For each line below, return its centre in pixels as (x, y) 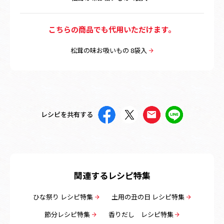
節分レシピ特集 (67, 214)
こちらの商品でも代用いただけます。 (112, 29)
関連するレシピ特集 (112, 175)
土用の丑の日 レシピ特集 (148, 196)
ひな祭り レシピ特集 (63, 196)
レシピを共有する (67, 114)
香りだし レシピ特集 (141, 214)
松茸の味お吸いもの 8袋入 (109, 50)
